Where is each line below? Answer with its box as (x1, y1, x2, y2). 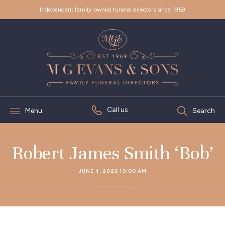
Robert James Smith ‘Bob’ (12, 142, 213, 165)
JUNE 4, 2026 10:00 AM (78, 168, 147, 174)
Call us (106, 105, 128, 114)
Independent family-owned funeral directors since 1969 (40, 6, 185, 13)
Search (192, 106, 215, 115)
